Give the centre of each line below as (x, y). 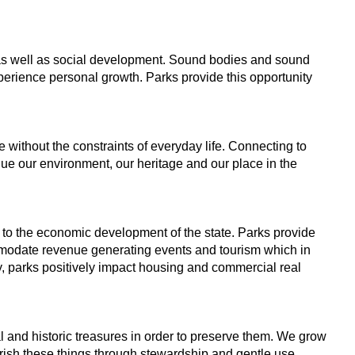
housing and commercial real (220, 267)
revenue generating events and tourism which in (176, 250)
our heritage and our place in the (206, 164)
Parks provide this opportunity (229, 77)
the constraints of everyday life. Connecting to (179, 146)
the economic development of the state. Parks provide (166, 233)
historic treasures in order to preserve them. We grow (179, 336)
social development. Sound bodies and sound (181, 60)
